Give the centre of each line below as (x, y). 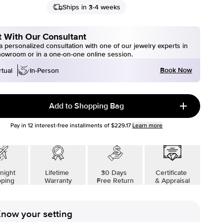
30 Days (115, 173)
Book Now (176, 70)
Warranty (58, 181)
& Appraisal (172, 181)
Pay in (19, 126)
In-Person (44, 70)
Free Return (115, 181)
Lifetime (58, 173)
